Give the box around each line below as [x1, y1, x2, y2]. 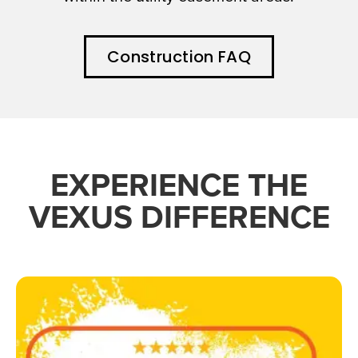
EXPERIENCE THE [50, 166, 308, 205]
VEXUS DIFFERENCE [28, 198, 330, 237]
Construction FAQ [107, 46, 251, 69]
